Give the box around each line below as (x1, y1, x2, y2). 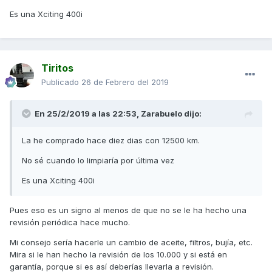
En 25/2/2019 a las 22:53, (35, 109, 141, 119)
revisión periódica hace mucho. (10, 217, 130, 228)
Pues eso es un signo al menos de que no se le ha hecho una (10, 205, 246, 216)
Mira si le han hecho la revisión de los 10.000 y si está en (10, 250, 227, 260)
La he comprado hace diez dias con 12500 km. (22, 135, 200, 146)
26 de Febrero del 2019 (81, 77, 169, 87)
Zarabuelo (141, 109, 182, 119)
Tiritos (41, 62, 73, 75)
